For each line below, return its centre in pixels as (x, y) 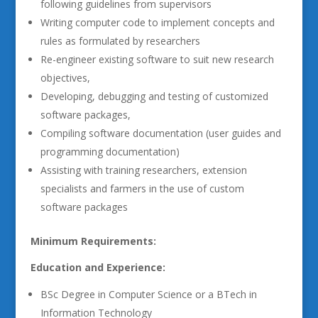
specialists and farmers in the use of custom (142, 188)
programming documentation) (110, 152)
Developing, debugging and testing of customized (154, 96)
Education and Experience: (98, 267)
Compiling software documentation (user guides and (160, 133)
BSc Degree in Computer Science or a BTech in (148, 294)
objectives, (65, 78)
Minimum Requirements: (93, 241)
